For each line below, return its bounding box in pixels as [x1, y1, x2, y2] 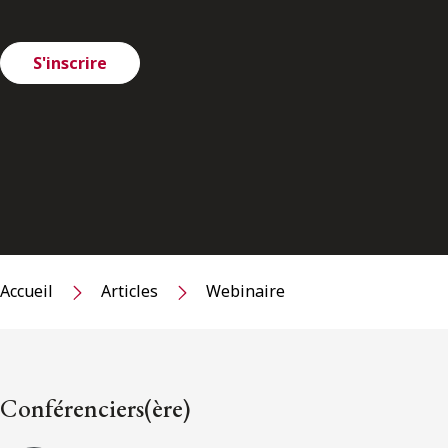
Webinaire [206, 280, 285, 303]
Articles [101, 280, 158, 303]
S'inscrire [33, 52, 107, 74]
